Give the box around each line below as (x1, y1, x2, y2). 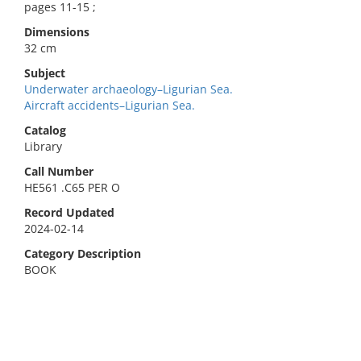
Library (24, 139, 62, 154)
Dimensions (24, 24, 89, 39)
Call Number (24, 164, 93, 179)
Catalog (24, 122, 66, 138)
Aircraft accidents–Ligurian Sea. (24, 98, 195, 113)
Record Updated (24, 205, 114, 220)
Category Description (24, 246, 141, 261)
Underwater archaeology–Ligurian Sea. (24, 81, 233, 97)
